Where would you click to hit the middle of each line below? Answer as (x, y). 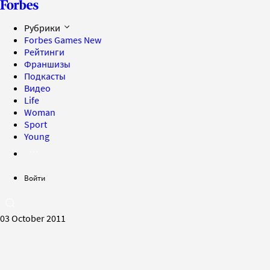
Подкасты (45, 76)
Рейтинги (44, 52)
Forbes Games (54, 40)
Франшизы (47, 64)
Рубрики (43, 28)
